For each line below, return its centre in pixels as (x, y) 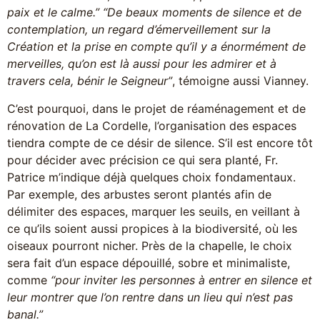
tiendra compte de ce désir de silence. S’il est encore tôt (160, 142)
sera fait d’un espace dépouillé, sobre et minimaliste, (149, 262)
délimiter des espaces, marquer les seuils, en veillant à (154, 211)
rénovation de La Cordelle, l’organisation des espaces (152, 125)
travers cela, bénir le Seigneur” (90, 81)
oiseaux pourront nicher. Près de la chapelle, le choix (150, 245)
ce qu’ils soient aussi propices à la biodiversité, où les (152, 228)
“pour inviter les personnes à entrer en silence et (181, 280)
